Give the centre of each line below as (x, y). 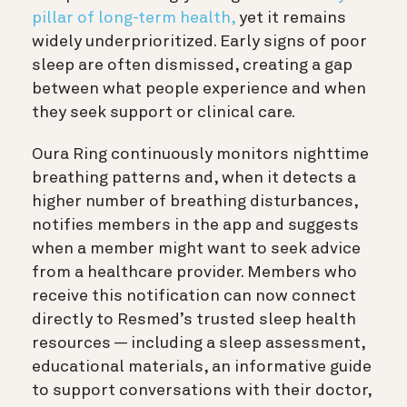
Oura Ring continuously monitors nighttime (200, 154)
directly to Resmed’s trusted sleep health (194, 319)
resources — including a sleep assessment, (199, 343)
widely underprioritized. (124, 41)
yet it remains (291, 18)
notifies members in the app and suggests (195, 225)
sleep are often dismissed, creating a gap (192, 65)
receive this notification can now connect (194, 296)
